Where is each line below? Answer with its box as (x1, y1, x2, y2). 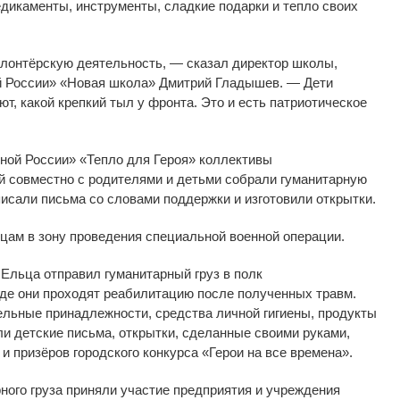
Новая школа (67, 74, 148, 90)
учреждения (266, 381, 340, 397)
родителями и (88, 171, 173, 187)
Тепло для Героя (87, 151, 188, 167)
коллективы (196, 151, 272, 167)
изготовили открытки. (245, 190, 376, 206)
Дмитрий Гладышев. (155, 74, 287, 90)
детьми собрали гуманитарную (177, 171, 367, 187)
